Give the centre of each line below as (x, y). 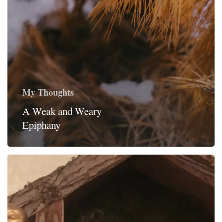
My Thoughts (48, 92)
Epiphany (41, 125)
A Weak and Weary (62, 111)
